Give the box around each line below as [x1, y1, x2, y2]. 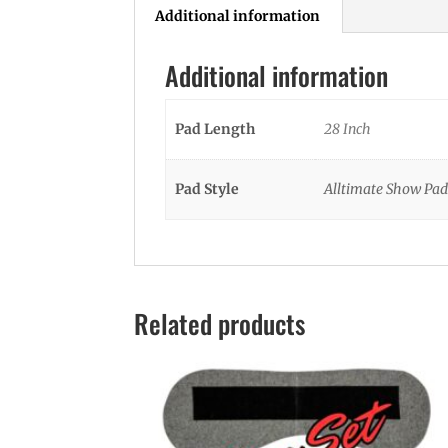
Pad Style [174, 180, 239, 198]
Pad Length [174, 120, 255, 138]
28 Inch [323, 120, 371, 138]
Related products [134, 304, 306, 343]
